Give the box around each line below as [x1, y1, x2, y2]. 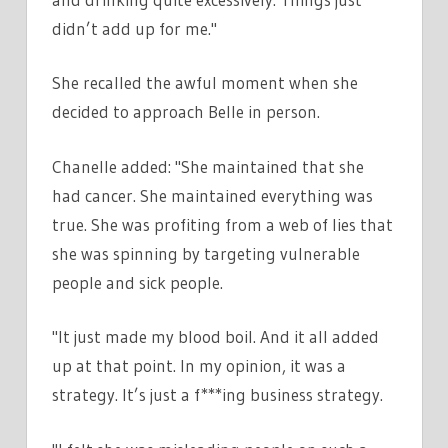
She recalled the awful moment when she [52, 72, 358, 94]
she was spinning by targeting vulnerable [52, 242, 360, 264]
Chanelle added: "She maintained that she [52, 155, 364, 177]
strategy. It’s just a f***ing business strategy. [52, 384, 383, 406]
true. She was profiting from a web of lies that [52, 213, 393, 235]
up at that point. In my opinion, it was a [52, 355, 346, 377]
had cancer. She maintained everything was [52, 184, 373, 206]
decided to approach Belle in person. [52, 101, 320, 123]
